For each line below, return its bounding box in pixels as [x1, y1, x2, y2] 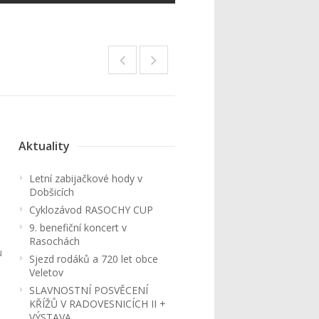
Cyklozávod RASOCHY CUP [29, 203, 153, 216]
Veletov [29, 266, 63, 279]
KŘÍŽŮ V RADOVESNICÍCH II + [29, 297, 166, 310]
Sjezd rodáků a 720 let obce [29, 252, 158, 266]
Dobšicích [29, 185, 74, 199]
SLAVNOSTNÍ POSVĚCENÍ [29, 283, 148, 297]
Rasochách [29, 234, 80, 248]
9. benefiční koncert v [29, 221, 127, 234]
